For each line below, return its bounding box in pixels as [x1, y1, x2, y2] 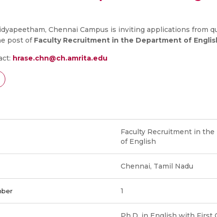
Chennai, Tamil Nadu [121, 162, 193, 170]
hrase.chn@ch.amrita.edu [13, 54, 108, 62]
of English [121, 137, 156, 146]
